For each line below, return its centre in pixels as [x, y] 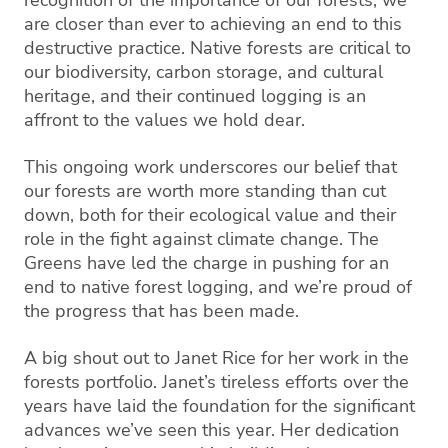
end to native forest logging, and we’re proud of [218, 286]
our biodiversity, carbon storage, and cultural [203, 71]
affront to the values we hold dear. [164, 119]
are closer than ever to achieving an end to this [213, 23]
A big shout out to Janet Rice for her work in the [216, 357]
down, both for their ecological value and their [210, 214]
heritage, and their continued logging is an [195, 95]
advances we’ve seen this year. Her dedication [211, 429]
